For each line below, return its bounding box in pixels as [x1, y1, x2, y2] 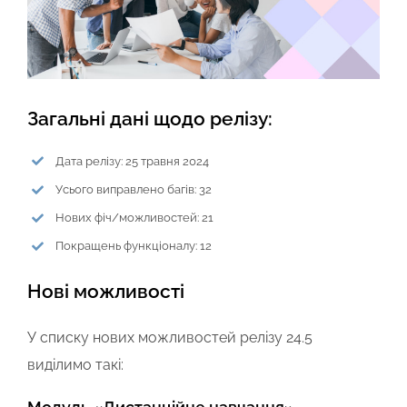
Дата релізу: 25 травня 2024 [55, 154, 210, 168]
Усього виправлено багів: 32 [55, 183, 213, 196]
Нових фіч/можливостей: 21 [55, 211, 214, 225]
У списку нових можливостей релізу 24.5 [27, 328, 313, 346]
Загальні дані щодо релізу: [27, 106, 273, 130]
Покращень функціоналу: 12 [55, 239, 213, 253]
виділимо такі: [27, 355, 124, 373]
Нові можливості [27, 279, 184, 303]
